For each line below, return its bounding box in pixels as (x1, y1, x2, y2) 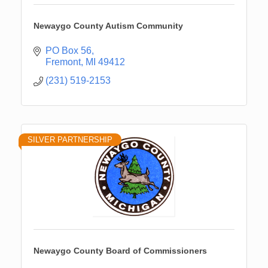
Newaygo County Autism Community (33, 20, 183, 31)
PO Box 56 (45, 45, 92, 56)
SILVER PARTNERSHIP (28, 135, 112, 144)
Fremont (45, 56, 81, 67)
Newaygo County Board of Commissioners (33, 245, 207, 255)
